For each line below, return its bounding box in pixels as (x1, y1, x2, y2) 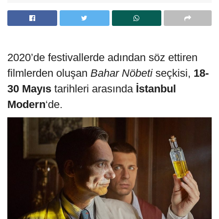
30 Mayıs (7, 82, 51, 95)
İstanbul (133, 82, 176, 95)
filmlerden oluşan (7, 66, 90, 79)
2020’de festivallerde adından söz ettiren (7, 51, 197, 64)
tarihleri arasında (51, 82, 133, 95)
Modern (7, 98, 45, 110)
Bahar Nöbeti (90, 66, 153, 79)
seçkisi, (153, 66, 194, 79)
